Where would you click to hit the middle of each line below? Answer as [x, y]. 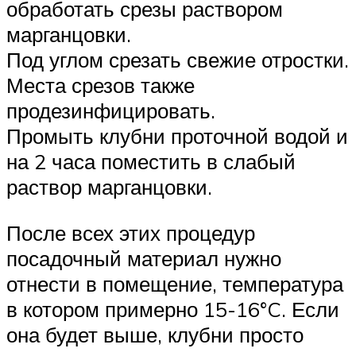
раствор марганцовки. [109, 187]
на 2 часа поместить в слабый [151, 162]
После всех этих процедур [131, 233]
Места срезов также [101, 85]
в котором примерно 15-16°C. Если [173, 310]
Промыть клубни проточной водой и [177, 136]
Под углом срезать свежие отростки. [178, 60]
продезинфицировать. [111, 111]
